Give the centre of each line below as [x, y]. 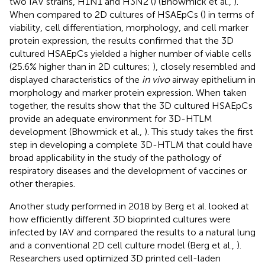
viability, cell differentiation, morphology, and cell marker [129, 27]
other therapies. [42, 183]
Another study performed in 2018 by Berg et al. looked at [129, 206]
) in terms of [228, 14]
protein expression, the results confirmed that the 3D [122, 40]
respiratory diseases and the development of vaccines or [128, 170]
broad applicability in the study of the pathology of [115, 157]
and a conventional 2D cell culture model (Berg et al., [123, 245]
